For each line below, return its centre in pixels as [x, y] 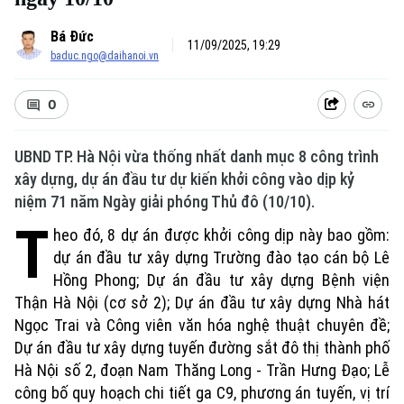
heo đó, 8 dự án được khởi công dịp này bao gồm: [221, 235]
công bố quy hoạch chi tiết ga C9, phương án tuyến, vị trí [202, 393]
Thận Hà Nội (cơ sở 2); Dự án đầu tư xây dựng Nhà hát [202, 303]
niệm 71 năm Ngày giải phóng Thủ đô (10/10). [165, 202]
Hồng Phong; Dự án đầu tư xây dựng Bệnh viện [221, 280]
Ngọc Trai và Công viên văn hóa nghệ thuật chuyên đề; [202, 325]
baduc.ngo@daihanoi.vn [105, 56]
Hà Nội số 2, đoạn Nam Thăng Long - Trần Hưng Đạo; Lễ [202, 370]
